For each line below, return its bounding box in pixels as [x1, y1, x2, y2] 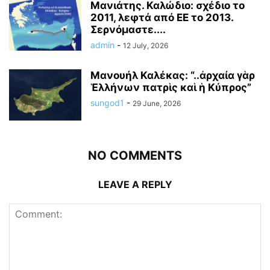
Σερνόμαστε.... [90, 24, 166, 36]
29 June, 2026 [133, 99, 181, 108]
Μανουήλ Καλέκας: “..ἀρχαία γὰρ [90, 69, 255, 82]
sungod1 [90, 98, 124, 108]
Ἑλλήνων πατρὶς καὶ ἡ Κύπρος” [90, 81, 251, 94]
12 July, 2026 [123, 41, 168, 51]
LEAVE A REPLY [98, 178, 172, 191]
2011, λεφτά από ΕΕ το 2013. [90, 11, 233, 24]
